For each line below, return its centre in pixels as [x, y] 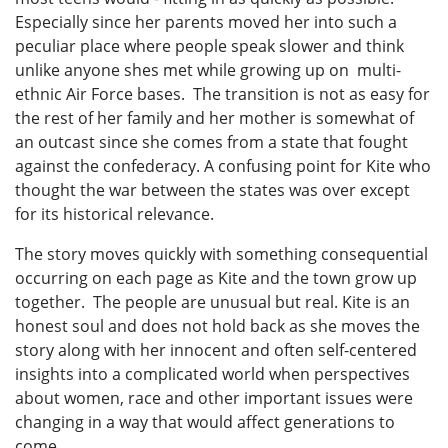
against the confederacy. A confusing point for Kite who [223, 166]
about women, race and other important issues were [214, 398]
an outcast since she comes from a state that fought [211, 142]
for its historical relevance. [114, 214]
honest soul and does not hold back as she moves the [217, 326]
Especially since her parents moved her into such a [206, 22]
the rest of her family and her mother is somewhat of [214, 118]
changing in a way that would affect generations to [205, 422]
